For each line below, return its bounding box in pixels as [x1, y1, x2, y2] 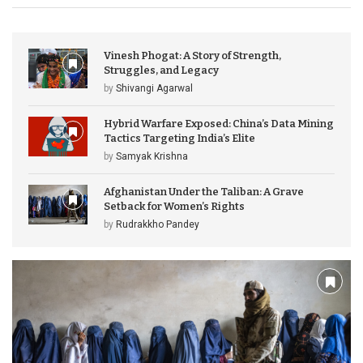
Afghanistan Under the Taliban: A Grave [104, 186, 304, 199]
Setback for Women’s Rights [104, 200, 245, 213]
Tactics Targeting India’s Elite [104, 132, 255, 145]
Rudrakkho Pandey [116, 219, 199, 231]
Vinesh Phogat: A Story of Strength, [104, 49, 281, 62]
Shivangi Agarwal [116, 83, 193, 95]
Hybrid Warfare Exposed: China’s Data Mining [104, 117, 334, 130]
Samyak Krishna [116, 151, 188, 163]
